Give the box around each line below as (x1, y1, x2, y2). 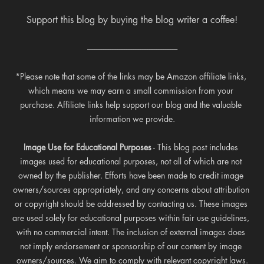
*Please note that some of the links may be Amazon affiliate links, (15, 70, 249, 82)
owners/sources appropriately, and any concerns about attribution (12, 183, 252, 195)
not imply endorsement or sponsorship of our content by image (20, 240, 244, 252)
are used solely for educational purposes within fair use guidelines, (12, 212, 252, 223)
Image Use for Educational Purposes (24, 141, 151, 153)
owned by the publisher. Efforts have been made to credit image (18, 169, 246, 181)
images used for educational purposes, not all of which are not (20, 155, 244, 167)
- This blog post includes (151, 141, 240, 153)
